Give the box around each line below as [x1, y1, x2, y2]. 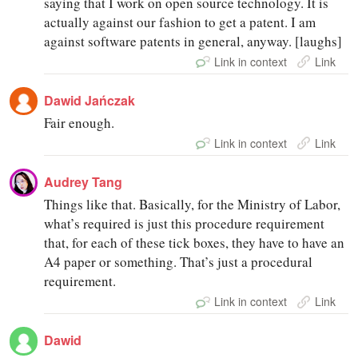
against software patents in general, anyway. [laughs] [44, 31, 343, 50]
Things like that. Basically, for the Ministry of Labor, [44, 195, 341, 214]
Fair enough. [44, 113, 115, 132]
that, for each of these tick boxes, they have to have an [44, 233, 345, 253]
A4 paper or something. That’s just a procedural [44, 253, 313, 272]
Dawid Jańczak [44, 90, 136, 109]
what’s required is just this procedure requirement [44, 214, 325, 233]
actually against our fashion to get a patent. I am [44, 12, 316, 31]
